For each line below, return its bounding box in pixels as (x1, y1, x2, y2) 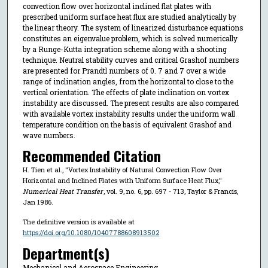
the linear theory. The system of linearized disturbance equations (22, 22, 243, 32)
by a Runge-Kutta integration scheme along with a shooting (22, 44, 227, 54)
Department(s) (22, 242, 109, 264)
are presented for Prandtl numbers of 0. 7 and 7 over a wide (22, 65, 226, 75)
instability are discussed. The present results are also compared (22, 98, 239, 108)
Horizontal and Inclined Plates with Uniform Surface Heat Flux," (22, 176, 222, 185)
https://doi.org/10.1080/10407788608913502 (22, 228, 159, 237)
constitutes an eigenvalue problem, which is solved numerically (22, 33, 237, 43)
